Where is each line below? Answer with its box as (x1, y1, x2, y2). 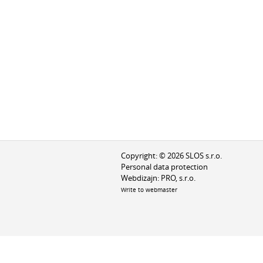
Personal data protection (121, 161, 208, 172)
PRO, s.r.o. (161, 173, 196, 183)
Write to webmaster (121, 185, 178, 194)
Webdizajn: (121, 173, 161, 183)
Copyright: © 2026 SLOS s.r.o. (121, 150, 222, 161)
